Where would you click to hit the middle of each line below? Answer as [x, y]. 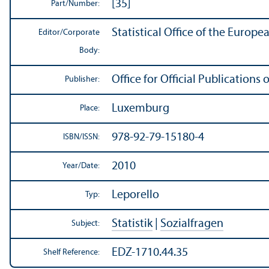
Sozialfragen [192, 224]
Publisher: [82, 80]
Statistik [132, 224]
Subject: [86, 224]
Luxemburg [141, 109]
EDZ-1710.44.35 [150, 253]
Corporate [81, 33]
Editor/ [51, 33]
